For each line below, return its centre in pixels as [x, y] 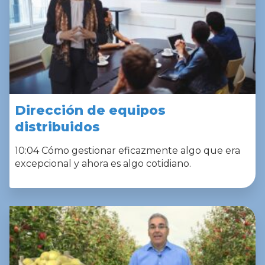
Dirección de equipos [90, 110]
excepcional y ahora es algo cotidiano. [103, 163]
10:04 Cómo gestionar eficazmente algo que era [127, 150]
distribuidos [57, 127]
